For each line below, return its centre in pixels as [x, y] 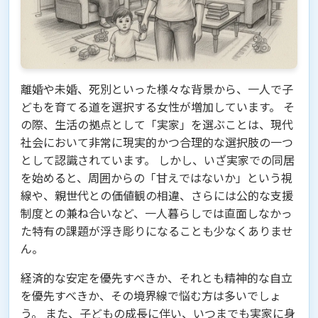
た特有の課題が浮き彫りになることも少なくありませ [157, 231]
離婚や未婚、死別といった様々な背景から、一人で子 [157, 89]
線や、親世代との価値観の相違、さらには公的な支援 [157, 196]
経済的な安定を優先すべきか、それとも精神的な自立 [157, 278]
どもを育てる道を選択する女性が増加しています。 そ [158, 107]
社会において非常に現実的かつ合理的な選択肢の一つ [157, 142]
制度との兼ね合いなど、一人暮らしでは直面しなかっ [157, 213]
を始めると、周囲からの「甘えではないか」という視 [157, 178]
